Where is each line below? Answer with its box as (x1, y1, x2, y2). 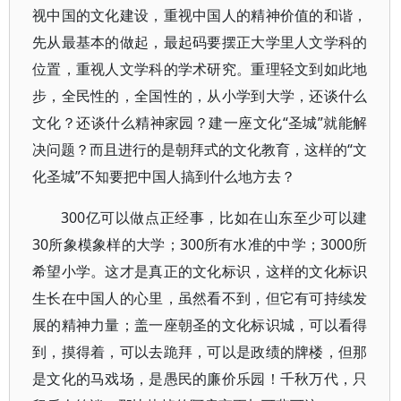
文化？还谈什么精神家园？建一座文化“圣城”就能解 (32, 113, 368, 132)
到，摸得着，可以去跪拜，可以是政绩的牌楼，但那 (32, 342, 368, 362)
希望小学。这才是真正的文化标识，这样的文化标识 (32, 261, 368, 281)
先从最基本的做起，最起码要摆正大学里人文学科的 (32, 32, 368, 52)
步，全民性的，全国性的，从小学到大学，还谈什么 (32, 86, 368, 106)
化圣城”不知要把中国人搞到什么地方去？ (32, 166, 295, 186)
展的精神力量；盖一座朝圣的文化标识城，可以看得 (32, 315, 368, 335)
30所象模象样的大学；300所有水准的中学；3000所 (32, 235, 368, 254)
